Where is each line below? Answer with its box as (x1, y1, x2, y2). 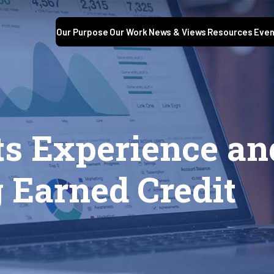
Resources (207, 26, 253, 38)
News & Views (149, 26, 206, 38)
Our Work (109, 26, 147, 38)
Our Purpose (56, 26, 108, 38)
